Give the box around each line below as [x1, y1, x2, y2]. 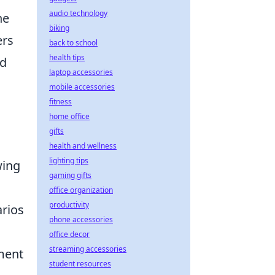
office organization [49, 185, 113, 195]
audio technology [49, 8, 107, 18]
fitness [49, 96, 72, 107]
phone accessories [49, 214, 113, 225]
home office [49, 111, 90, 122]
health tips [49, 52, 85, 63]
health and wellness [49, 141, 117, 151]
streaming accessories [49, 244, 126, 254]
